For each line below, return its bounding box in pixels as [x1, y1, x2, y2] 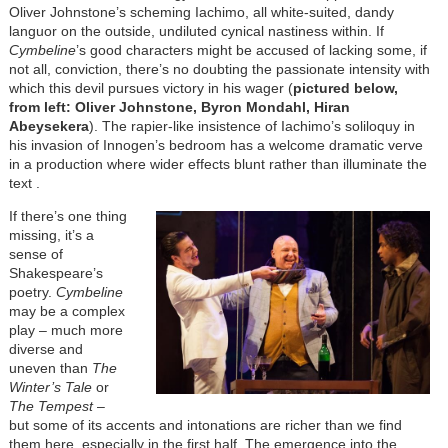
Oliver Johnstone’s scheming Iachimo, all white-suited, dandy [8, 4, 394, 21]
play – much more [8, 322, 123, 339]
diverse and [8, 341, 83, 358]
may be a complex [8, 303, 125, 320]
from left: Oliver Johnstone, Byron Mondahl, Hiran [8, 99, 350, 116]
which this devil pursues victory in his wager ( [8, 80, 293, 97]
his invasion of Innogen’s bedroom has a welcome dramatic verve [8, 137, 423, 154]
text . [8, 175, 40, 192]
